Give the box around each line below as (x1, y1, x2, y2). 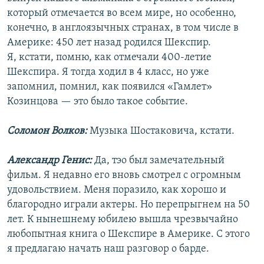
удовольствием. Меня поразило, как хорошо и (7, 184, 226, 196)
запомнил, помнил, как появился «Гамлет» (7, 81, 212, 93)
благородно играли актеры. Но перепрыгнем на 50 (7, 199, 250, 211)
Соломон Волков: (7, 126, 90, 137)
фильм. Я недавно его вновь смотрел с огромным (7, 170, 241, 181)
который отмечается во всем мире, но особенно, (7, 8, 236, 19)
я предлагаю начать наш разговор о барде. (7, 243, 209, 255)
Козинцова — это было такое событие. (7, 96, 188, 108)
